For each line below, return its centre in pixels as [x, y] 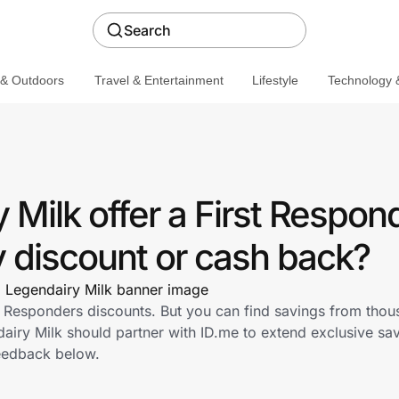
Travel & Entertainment [159, 80]
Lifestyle [275, 80]
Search [147, 30]
